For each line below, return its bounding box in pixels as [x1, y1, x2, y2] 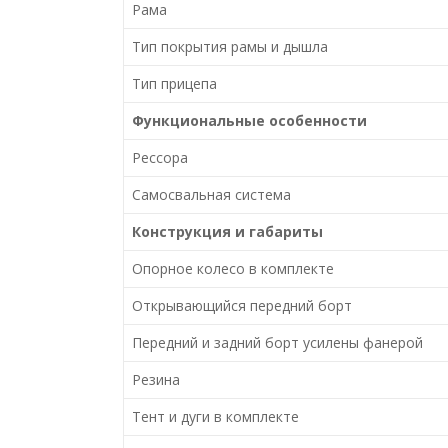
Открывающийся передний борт [131, 295, 352, 315]
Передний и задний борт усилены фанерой [131, 332, 423, 352]
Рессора [131, 147, 188, 167]
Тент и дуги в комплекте [131, 406, 299, 426]
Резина [131, 369, 180, 389]
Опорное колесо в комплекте [131, 258, 334, 278]
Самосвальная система [131, 184, 291, 204]
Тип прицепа [131, 73, 217, 93]
